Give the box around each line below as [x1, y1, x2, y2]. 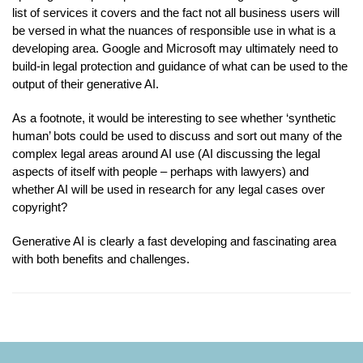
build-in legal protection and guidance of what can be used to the [12, 58, 348, 73]
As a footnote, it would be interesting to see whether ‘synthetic [12, 110, 336, 125]
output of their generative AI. [12, 76, 159, 91]
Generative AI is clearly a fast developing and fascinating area [12, 233, 336, 248]
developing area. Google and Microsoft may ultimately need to [12, 41, 338, 55]
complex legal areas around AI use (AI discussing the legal [12, 146, 320, 160]
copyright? [12, 199, 67, 214]
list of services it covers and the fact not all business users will [12, 5, 340, 19]
